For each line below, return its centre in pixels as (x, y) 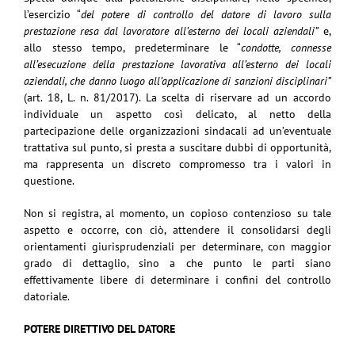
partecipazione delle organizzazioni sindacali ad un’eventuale (177, 130)
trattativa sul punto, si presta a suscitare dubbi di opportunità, (177, 147)
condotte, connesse (286, 47)
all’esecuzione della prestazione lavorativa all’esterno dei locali (177, 64)
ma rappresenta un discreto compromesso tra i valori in (177, 164)
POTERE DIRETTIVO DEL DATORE (99, 328)
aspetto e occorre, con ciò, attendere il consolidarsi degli (177, 229)
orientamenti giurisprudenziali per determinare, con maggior (177, 246)
